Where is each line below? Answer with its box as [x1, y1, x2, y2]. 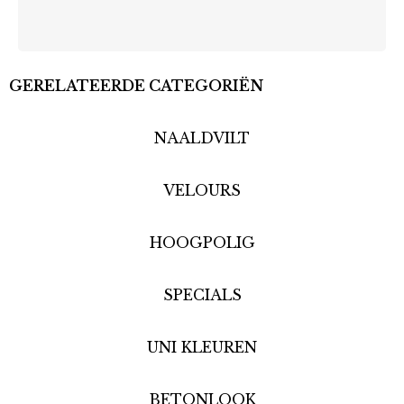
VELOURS [163, 180, 241, 199]
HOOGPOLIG [149, 233, 255, 252]
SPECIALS [162, 285, 242, 304]
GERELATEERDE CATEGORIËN [9, 76, 263, 95]
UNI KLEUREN [147, 337, 257, 356]
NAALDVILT [154, 128, 250, 147]
